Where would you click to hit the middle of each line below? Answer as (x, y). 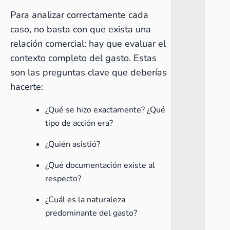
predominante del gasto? (91, 213)
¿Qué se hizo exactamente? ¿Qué (105, 110)
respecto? (63, 179)
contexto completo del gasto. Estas (83, 58)
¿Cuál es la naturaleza (85, 200)
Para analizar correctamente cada (79, 15)
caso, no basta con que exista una (81, 29)
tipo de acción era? (79, 123)
